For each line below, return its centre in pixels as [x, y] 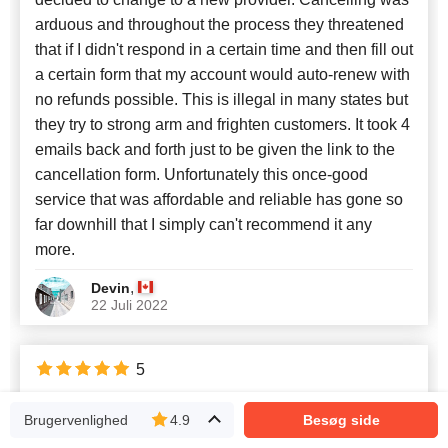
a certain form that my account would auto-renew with [222, 74]
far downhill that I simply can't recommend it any [203, 224]
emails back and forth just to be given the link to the [215, 149]
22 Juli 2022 [129, 304]
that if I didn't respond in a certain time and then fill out [224, 49]
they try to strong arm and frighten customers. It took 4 [222, 124]
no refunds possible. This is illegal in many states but [221, 99]
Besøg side [341, 420]
